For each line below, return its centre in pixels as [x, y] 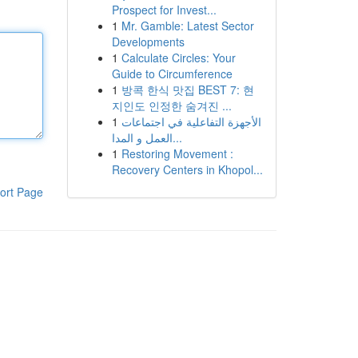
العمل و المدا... [177, 137]
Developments [148, 42]
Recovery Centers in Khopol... [187, 169]
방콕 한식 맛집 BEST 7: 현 [187, 89]
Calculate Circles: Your [178, 58]
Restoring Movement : [177, 153]
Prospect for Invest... [164, 10]
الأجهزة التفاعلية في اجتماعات [191, 121]
